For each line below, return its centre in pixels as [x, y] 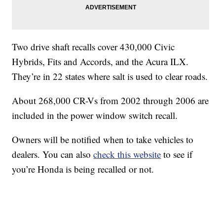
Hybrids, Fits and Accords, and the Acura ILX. [100, 62]
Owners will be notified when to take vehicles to [103, 140]
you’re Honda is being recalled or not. [83, 169]
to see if [177, 154]
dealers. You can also [53, 154]
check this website [127, 154]
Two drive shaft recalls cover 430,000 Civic [93, 47]
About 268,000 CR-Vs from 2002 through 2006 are [110, 101]
